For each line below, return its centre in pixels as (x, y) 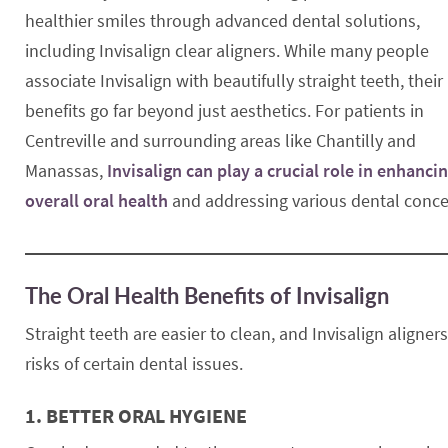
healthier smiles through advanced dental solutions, (222, 20)
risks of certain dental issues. (134, 363)
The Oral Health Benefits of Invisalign (207, 295)
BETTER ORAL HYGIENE (146, 415)
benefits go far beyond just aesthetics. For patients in (224, 110)
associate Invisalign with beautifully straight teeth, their (234, 80)
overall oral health (96, 200)
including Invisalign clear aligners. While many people (227, 50)
